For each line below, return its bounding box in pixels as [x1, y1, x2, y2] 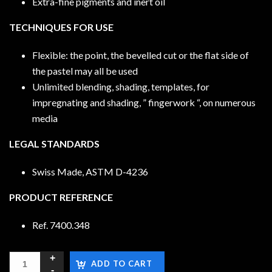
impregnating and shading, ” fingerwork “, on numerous [32, 96, 256, 108]
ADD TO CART [91, 258, 152, 268]
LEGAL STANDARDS [9, 137, 100, 149]
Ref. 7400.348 [32, 219, 90, 231]
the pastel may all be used [32, 64, 138, 76]
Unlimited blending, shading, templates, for [32, 80, 209, 92]
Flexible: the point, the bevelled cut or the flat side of [32, 49, 249, 61]
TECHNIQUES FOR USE [9, 21, 114, 33]
